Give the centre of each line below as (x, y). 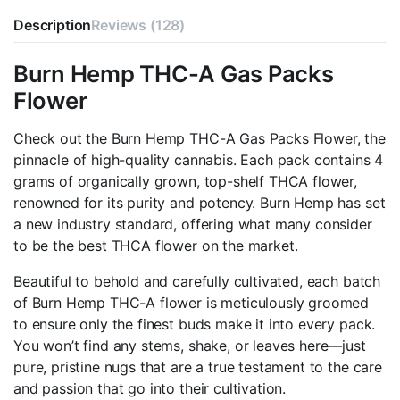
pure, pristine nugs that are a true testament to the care (198, 367)
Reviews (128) (138, 25)
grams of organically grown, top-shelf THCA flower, (185, 182)
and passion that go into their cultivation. (150, 389)
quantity (64, 58)
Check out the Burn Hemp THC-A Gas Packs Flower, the (200, 139)
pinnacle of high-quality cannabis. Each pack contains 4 (199, 160)
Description (53, 25)
